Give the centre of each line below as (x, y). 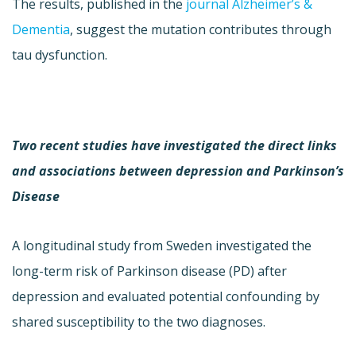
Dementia (41, 29)
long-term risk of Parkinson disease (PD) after (149, 271)
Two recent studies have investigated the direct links (174, 145)
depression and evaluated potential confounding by (166, 296)
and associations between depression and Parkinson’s (178, 170)
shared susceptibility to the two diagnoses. (139, 321)
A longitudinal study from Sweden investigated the (162, 245)
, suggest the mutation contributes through (201, 29)
